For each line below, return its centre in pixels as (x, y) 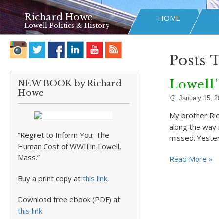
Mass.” (29, 157)
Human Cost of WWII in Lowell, (69, 146)
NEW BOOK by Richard (70, 83)
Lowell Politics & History (67, 26)
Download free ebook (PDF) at (69, 199)
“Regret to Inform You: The (63, 135)
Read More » (191, 159)
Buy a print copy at (50, 178)
